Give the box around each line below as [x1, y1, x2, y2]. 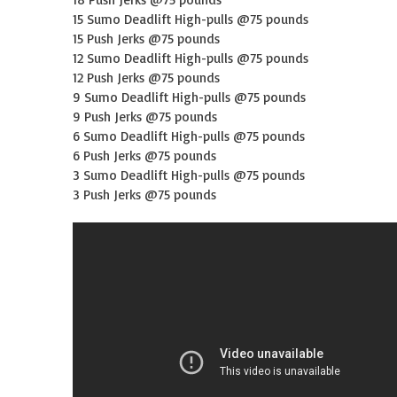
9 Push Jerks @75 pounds [73, 108, 217, 125]
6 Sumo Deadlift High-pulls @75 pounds [73, 128, 305, 144]
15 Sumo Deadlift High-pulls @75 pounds [73, 11, 308, 27]
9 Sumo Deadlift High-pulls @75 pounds [73, 89, 306, 105]
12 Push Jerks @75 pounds [73, 69, 220, 86]
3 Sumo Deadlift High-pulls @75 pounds [73, 167, 305, 183]
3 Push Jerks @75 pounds [73, 186, 216, 203]
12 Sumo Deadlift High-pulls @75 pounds [73, 50, 308, 66]
